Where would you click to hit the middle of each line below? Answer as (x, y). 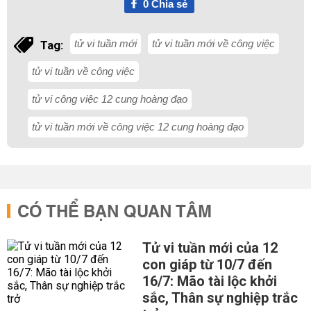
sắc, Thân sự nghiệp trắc (220, 298)
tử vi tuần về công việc (83, 71)
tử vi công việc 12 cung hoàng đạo (110, 99)
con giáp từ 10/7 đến (207, 264)
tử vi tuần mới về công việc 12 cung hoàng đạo (138, 127)
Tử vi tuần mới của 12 (210, 248)
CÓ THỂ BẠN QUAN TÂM (115, 212)
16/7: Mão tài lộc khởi (209, 281)
